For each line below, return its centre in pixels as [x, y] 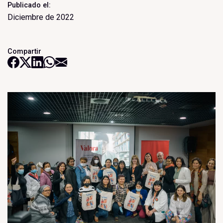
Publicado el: [29, 5]
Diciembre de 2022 [41, 17]
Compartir [24, 51]
